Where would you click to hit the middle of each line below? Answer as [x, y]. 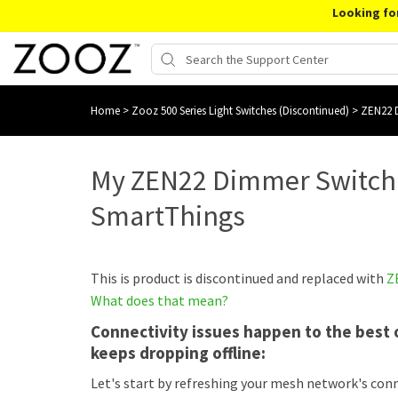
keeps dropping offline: [182, 353]
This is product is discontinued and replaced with [239, 278]
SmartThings [168, 216]
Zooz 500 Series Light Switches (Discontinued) [242, 111]
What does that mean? [159, 300]
